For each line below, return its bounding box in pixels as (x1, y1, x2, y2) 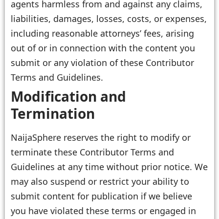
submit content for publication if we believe (11, 190, 192, 202)
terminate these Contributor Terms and (11, 146, 174, 158)
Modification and (11, 87, 126, 106)
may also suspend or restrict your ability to (11, 175, 189, 188)
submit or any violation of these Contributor (11, 56, 194, 68)
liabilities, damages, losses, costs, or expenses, (11, 12, 207, 24)
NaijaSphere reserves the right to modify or (11, 131, 191, 144)
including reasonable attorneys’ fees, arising (11, 27, 194, 39)
